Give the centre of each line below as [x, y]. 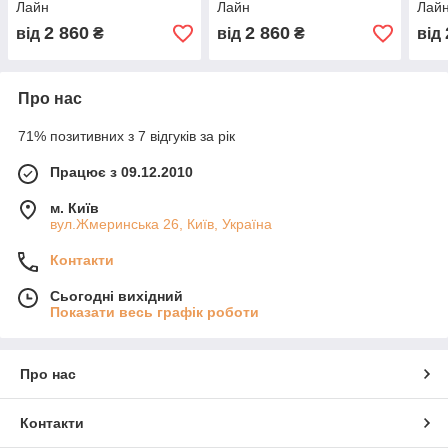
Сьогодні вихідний [116, 296]
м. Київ [74, 208]
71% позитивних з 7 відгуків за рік [126, 136]
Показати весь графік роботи [154, 312]
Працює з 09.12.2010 [121, 172]
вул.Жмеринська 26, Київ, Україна [161, 224]
